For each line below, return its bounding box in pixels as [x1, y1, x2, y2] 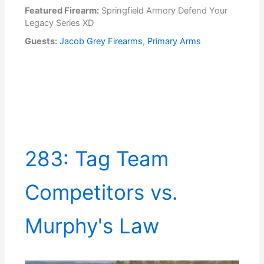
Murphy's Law [25, 213, 160, 239]
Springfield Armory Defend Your [101, 5, 228, 16]
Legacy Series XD [25, 18, 94, 29]
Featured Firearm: [25, 5, 100, 16]
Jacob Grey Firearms [60, 36, 143, 47]
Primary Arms [147, 36, 202, 47]
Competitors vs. [25, 180, 179, 205]
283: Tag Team [25, 146, 169, 171]
